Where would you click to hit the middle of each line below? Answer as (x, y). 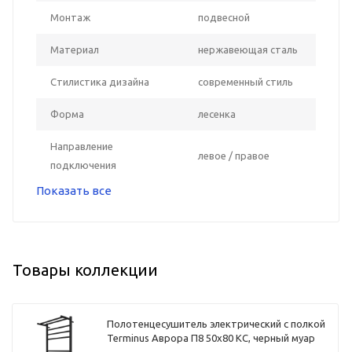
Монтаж (70, 17)
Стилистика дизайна (100, 81)
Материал (75, 49)
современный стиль (246, 81)
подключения (83, 165)
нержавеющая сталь (248, 49)
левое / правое (234, 155)
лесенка (217, 114)
